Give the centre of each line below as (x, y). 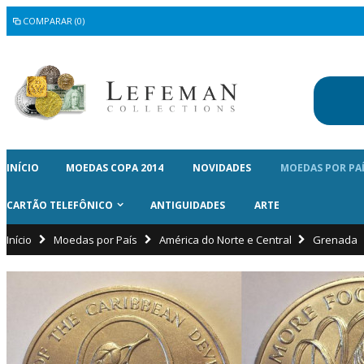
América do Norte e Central (225, 239)
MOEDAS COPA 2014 (115, 167)
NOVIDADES (222, 167)
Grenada (336, 239)
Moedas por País (95, 239)
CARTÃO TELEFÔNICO (60, 205)
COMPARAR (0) (54, 21)
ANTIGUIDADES (188, 205)
